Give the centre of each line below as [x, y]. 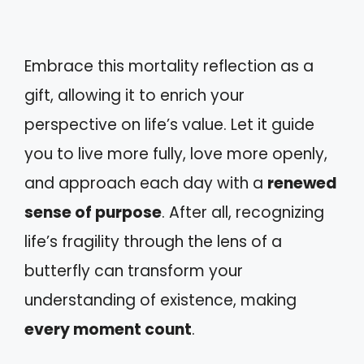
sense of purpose [93, 213]
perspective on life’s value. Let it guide [169, 125]
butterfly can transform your [134, 271]
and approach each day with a [146, 184]
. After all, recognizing [243, 213]
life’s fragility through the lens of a [153, 242]
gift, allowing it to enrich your [134, 96]
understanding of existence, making [160, 301]
